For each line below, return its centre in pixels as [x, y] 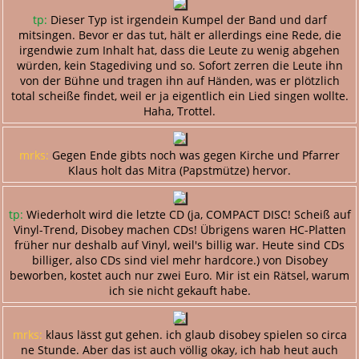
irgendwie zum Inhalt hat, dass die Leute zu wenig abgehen [179, 50]
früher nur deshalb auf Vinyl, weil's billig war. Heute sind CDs [179, 244]
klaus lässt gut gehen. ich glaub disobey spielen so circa [194, 334]
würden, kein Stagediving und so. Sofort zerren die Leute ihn [179, 65]
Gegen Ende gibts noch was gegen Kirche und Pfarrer [194, 155]
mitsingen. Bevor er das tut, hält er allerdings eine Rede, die [179, 34]
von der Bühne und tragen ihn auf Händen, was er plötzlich [179, 80]
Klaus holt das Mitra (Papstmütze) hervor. [179, 170]
